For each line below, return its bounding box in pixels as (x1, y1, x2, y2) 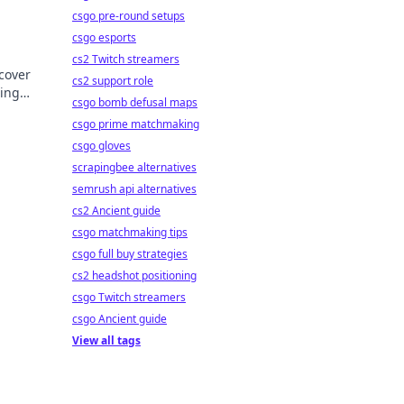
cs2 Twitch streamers (72, 51, 179, 67)
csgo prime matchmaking (72, 116, 199, 132)
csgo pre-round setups (72, 8, 185, 23)
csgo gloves (72, 138, 131, 153)
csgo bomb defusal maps (72, 95, 197, 110)
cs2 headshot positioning (72, 268, 197, 283)
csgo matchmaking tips (72, 225, 188, 240)
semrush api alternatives (72, 181, 197, 197)
